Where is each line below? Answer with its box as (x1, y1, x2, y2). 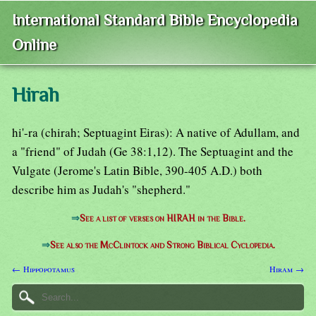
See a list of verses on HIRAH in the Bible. (79, 213, 245, 224)
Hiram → (269, 262, 304, 274)
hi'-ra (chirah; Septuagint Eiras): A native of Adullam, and (12, 124, 300, 141)
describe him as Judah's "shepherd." (12, 181, 190, 198)
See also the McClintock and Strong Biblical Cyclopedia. (49, 240, 275, 251)
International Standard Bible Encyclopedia (12, 11, 298, 30)
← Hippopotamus (12, 262, 75, 274)
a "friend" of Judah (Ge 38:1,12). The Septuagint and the (12, 143, 293, 160)
